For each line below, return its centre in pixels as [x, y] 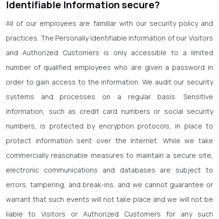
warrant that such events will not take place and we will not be [109, 199]
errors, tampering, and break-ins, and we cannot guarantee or [109, 185]
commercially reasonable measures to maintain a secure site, [109, 155]
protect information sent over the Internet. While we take [109, 141]
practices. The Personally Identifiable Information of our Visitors [109, 38]
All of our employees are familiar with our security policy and [109, 23]
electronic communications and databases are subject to [109, 170]
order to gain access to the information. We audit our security [109, 82]
